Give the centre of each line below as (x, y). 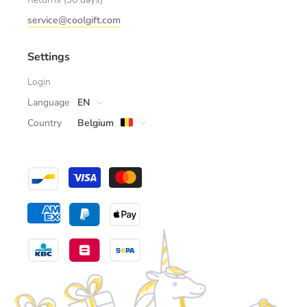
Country (45, 123)
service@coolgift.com (74, 20)
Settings (49, 57)
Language (48, 102)
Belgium (97, 123)
